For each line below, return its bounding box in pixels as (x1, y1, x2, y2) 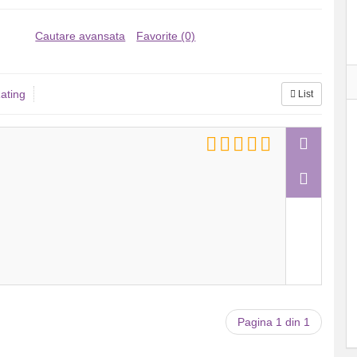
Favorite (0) (136, 29, 196, 42)
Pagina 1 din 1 (237, 316, 310, 328)
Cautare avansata (35, 29, 126, 42)
